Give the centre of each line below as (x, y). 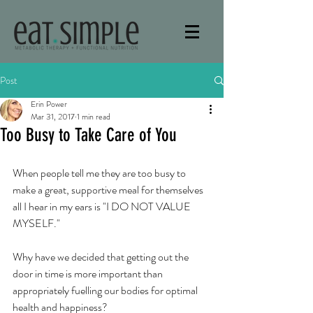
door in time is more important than (89, 274)
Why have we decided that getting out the (102, 257)
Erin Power (49, 104)
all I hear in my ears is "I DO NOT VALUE (103, 206)
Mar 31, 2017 (53, 117)
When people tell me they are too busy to (100, 173)
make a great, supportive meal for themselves (109, 190)
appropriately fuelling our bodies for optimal (106, 290)
